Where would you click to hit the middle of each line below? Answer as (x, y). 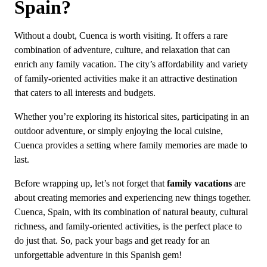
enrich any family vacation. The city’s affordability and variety (131, 64)
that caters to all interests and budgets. (85, 93)
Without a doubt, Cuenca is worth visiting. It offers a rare (121, 35)
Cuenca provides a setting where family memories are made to (131, 145)
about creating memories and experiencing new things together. (133, 198)
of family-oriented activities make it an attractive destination (126, 78)
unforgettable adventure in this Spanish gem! (98, 255)
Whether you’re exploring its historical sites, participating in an (132, 117)
